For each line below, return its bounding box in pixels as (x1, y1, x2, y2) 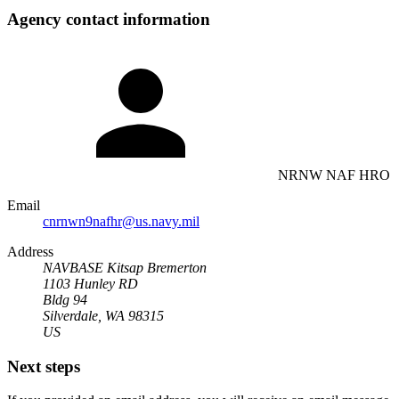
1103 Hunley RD (43, 275, 138, 291)
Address (7, 243, 53, 259)
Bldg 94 (43, 291, 87, 307)
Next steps (7, 356, 80, 376)
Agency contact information (7, 10, 210, 29)
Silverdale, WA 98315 (43, 307, 164, 323)
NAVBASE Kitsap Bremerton (43, 259, 207, 275)
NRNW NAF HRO (278, 167, 390, 183)
